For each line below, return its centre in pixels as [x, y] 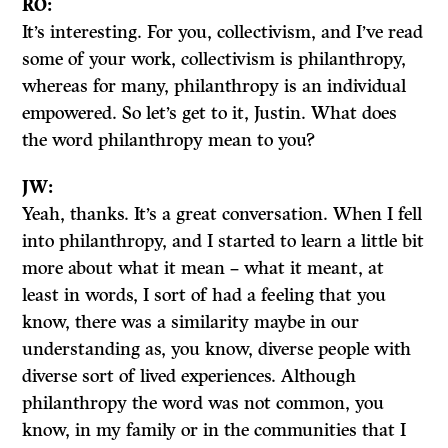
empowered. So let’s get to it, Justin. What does [210, 113]
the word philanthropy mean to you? [169, 140]
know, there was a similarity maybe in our [191, 322]
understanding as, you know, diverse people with [217, 349]
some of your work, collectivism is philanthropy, [214, 59]
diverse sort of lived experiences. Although [189, 376]
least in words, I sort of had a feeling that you [204, 295]
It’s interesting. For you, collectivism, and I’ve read [223, 32]
